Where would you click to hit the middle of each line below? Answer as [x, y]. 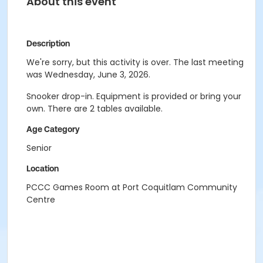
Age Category [53, 129]
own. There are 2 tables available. [95, 109]
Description [48, 43]
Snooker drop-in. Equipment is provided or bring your [134, 96]
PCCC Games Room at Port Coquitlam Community [132, 187]
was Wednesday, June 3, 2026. [88, 75]
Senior [39, 148]
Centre [41, 200]
